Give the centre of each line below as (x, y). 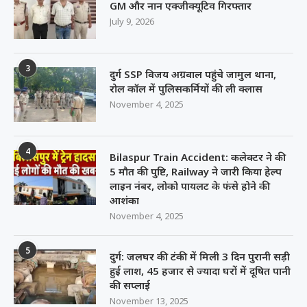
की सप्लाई (130, 285)
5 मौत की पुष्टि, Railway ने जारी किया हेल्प (196, 172)
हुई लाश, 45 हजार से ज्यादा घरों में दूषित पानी (200, 271)
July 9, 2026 (132, 22)
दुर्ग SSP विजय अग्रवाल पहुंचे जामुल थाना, (193, 74)
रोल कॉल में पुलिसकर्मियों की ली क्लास (186, 89)
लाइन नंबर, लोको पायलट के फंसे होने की (190, 186)
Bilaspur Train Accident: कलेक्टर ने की (198, 157)
